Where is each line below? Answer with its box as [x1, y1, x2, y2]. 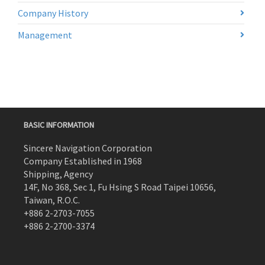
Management [18, 29, 72, 41]
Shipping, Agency [24, 168, 93, 180]
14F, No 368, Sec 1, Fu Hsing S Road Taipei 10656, [24, 181, 216, 193]
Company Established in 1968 [24, 155, 142, 167]
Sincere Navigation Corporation [24, 142, 152, 154]
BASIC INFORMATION [24, 119, 94, 130]
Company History [18, 7, 88, 19]
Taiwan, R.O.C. [24, 194, 80, 206]
